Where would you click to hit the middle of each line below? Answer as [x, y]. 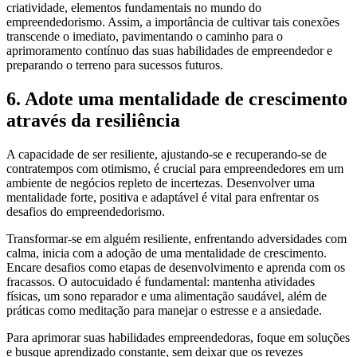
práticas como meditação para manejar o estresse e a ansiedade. [164, 310]
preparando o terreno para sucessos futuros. [115, 65]
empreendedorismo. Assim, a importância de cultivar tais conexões [173, 22]
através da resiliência [93, 120]
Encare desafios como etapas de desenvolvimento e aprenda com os [176, 267]
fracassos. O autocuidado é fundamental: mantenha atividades [161, 281]
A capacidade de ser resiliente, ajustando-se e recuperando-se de [167, 154]
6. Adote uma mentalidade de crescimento [177, 98]
